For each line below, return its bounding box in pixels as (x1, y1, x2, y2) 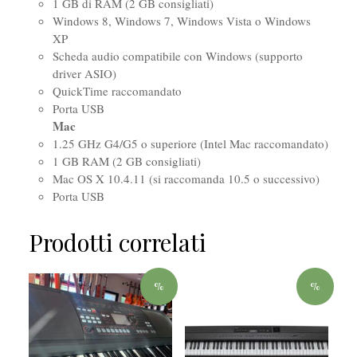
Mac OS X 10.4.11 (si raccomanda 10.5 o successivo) (52, 170, 320, 186)
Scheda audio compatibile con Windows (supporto (52, 47, 303, 64)
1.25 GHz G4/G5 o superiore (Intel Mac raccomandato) (52, 135, 328, 151)
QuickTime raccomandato (52, 82, 182, 99)
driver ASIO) (52, 65, 116, 81)
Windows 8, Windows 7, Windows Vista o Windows (52, 12, 311, 29)
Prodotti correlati (28, 226, 206, 257)
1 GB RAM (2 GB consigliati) (52, 152, 201, 169)
